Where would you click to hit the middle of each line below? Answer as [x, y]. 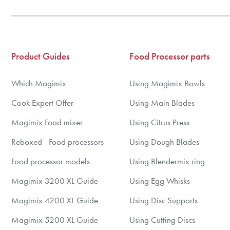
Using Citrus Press [159, 122]
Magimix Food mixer [47, 122]
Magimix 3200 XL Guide [55, 181]
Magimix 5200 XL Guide [55, 220]
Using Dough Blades [164, 142]
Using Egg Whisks [160, 181]
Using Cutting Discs [162, 220]
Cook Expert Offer [42, 103]
